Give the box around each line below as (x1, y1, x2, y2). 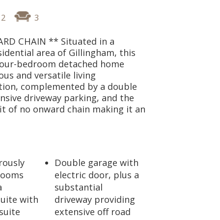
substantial (55, 181, 103, 193)
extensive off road (55, 206, 131, 218)
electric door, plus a (55, 169, 139, 181)
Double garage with (55, 157, 139, 168)
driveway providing (55, 193, 136, 205)
